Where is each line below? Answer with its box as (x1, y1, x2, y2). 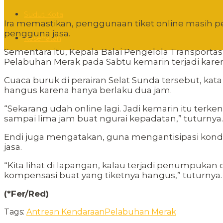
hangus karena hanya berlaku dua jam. (4, 85, 172, 96)
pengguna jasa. (4, 28, 70, 39)
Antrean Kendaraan (26, 207, 105, 217)
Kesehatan (24, 33, 61, 43)
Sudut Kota (24, 9, 63, 19)
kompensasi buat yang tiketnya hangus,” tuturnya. (4, 170, 222, 181)
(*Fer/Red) (4, 189, 49, 199)
